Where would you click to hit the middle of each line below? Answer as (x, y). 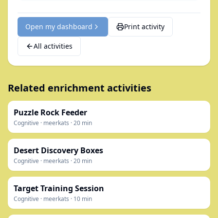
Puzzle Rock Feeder (50, 112)
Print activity (144, 27)
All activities (53, 46)
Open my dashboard (59, 27)
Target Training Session (59, 188)
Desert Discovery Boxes (58, 150)
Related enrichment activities (80, 88)
